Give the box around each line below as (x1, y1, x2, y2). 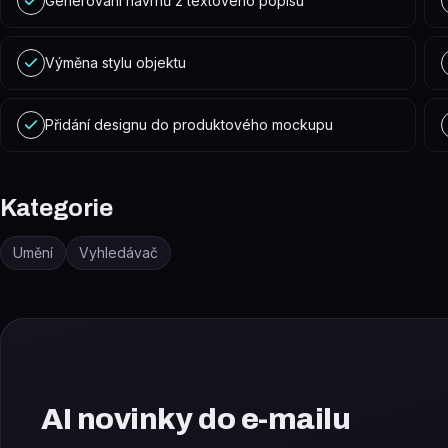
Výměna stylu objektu (45, 54, 186, 71)
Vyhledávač (79, 244, 158, 261)
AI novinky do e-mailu (41, 403, 351, 435)
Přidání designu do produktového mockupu (45, 116, 333, 133)
